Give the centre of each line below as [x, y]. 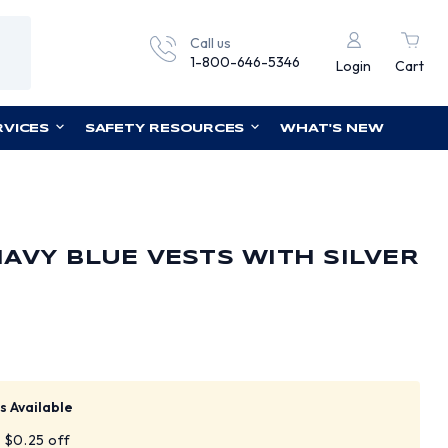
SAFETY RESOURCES [164, 128]
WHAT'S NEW [332, 128]
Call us [210, 43]
